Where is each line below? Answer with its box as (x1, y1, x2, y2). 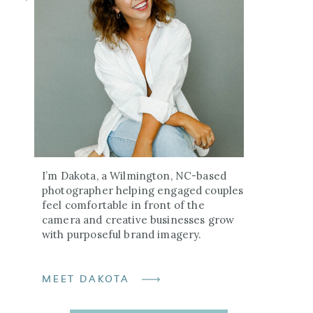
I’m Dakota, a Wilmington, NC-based (42, 169, 227, 182)
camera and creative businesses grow (42, 213, 235, 226)
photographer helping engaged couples (42, 184, 244, 197)
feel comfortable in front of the (42, 198, 205, 212)
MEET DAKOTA (42, 275, 130, 284)
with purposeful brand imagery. (42, 228, 202, 241)
